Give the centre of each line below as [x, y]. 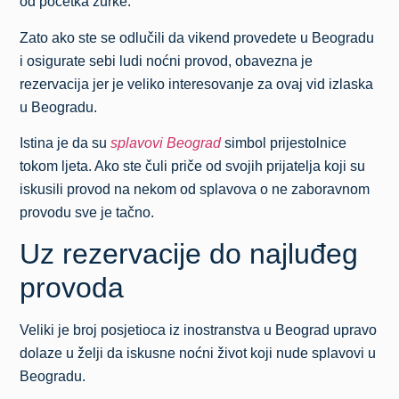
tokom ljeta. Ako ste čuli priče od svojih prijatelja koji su [193, 166]
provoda [72, 288]
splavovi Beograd [166, 142]
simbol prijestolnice [284, 142]
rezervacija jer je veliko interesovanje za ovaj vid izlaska [197, 84]
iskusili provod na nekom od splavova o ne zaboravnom [195, 189]
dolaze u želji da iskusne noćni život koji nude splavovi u [198, 354]
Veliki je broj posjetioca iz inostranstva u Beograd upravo [199, 330]
